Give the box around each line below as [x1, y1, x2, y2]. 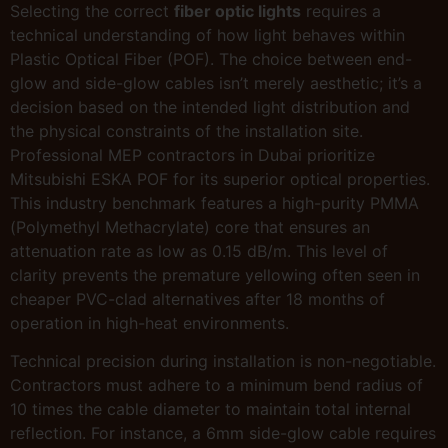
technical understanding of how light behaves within [10, 25, 405, 46]
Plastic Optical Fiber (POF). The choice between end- [10, 49, 412, 70]
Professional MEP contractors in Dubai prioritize [10, 145, 375, 166]
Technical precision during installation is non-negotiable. [10, 351, 436, 372]
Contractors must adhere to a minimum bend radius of [10, 375, 423, 396]
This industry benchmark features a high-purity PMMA [10, 193, 419, 214]
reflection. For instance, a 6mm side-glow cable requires [10, 423, 436, 444]
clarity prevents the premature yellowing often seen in [10, 265, 420, 286]
